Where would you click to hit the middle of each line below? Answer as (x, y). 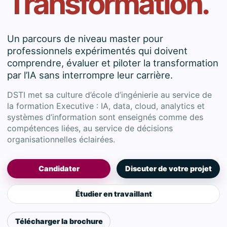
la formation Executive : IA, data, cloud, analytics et (106, 106)
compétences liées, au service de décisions (90, 128)
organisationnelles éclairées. (61, 139)
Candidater (59, 168)
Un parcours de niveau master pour (85, 39)
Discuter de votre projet (168, 168)
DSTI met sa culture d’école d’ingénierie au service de (109, 95)
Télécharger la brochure (59, 221)
